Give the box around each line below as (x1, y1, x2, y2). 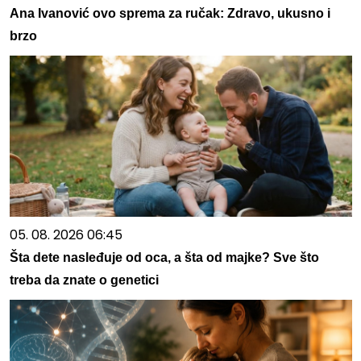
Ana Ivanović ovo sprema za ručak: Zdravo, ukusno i (9, 6, 330, 21)
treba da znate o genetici (9, 273, 159, 288)
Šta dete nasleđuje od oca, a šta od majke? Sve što (9, 251, 319, 265)
